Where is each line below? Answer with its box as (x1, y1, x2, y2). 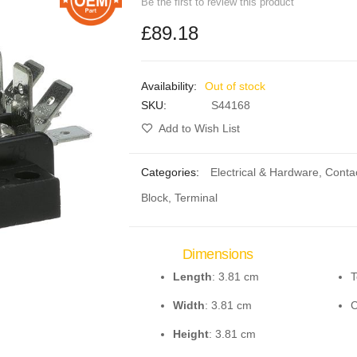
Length (172, 269, 212, 283)
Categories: (140, 166, 202, 179)
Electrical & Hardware (210, 166, 319, 179)
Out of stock (204, 79, 265, 92)
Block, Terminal (140, 190, 218, 204)
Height (172, 327, 209, 340)
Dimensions (182, 245, 253, 262)
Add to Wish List (158, 122, 240, 135)
